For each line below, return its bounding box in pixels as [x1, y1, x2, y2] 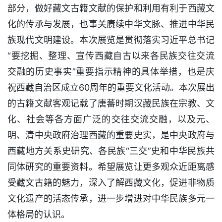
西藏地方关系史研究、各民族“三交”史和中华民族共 [7, 145, 215, 156]
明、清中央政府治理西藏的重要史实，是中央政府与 [7, 129, 215, 140]
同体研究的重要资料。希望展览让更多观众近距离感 [7, 161, 215, 172]
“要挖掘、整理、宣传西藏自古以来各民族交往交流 [7, 50, 215, 61]
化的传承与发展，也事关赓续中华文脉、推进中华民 [7, 18, 215, 29]
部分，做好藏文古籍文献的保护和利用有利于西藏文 [7, 2, 215, 13]
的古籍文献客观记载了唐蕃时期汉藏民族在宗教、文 [7, 98, 215, 109]
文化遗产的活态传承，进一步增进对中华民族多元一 [7, 193, 215, 204]
